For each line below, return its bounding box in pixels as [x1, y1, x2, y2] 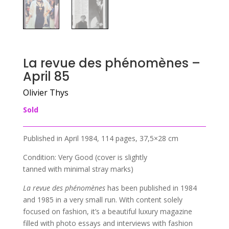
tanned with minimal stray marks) [22, 164, 133, 174]
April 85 [22, 67, 70, 85]
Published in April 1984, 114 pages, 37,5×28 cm [22, 133, 178, 143]
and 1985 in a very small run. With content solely [22, 194, 182, 204]
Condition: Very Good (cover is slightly [22, 152, 147, 162]
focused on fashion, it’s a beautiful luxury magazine [22, 206, 192, 216]
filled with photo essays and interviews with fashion [22, 218, 193, 228]
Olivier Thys [22, 86, 68, 98]
